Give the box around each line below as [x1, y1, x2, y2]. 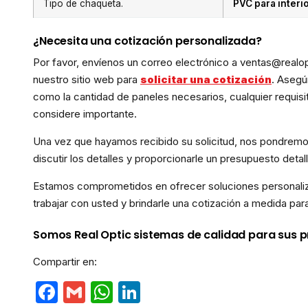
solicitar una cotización [140, 73, 272, 86]
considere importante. [33, 107, 137, 120]
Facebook [58, 278, 166, 305]
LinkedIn [140, 278, 235, 305]
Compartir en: [33, 255, 97, 268]
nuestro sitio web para [33, 73, 140, 86]
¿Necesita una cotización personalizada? [33, 33, 262, 49]
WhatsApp [113, 278, 233, 305]
